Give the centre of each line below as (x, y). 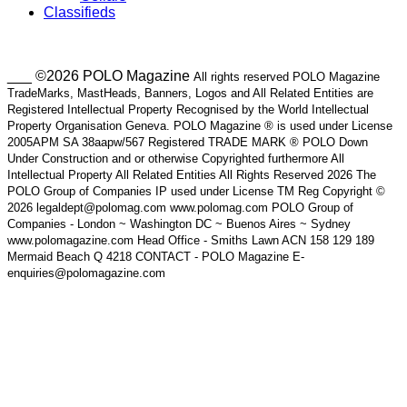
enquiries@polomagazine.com (86, 273)
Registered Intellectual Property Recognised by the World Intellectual (188, 109)
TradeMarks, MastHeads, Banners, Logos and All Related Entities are (190, 93)
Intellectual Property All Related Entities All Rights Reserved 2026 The (192, 174)
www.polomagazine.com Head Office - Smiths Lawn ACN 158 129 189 (191, 240)
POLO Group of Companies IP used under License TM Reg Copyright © (196, 191)
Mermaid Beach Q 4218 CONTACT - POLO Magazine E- (156, 256)
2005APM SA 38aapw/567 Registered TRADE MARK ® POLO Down (188, 142)
